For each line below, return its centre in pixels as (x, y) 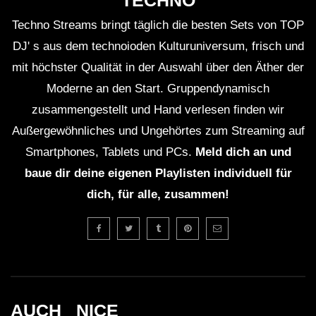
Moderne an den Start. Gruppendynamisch (158, 89)
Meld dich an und (243, 152)
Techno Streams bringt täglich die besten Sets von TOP (158, 25)
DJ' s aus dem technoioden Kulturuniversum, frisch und (158, 47)
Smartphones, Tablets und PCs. (110, 152)
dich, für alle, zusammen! (158, 195)
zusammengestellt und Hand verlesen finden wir (158, 110)
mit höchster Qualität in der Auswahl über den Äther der (158, 68)
